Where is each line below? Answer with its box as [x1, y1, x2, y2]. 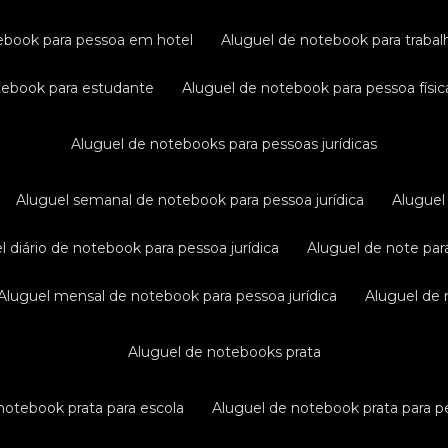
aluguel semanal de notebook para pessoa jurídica [26, 191, 365, 209]
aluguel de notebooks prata [137, 343, 321, 361]
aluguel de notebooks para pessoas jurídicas [81, 135, 377, 153]
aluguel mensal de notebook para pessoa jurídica [7, 287, 338, 305]
